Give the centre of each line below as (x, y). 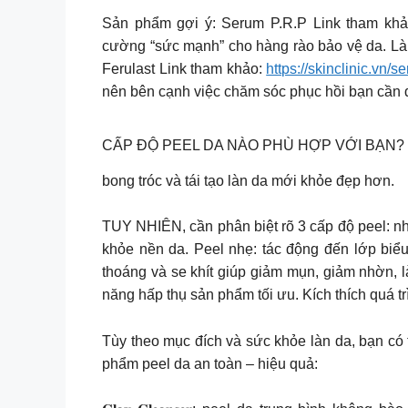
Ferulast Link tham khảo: (184, 68)
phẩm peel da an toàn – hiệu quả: (210, 363)
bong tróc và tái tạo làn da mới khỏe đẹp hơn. (248, 181)
